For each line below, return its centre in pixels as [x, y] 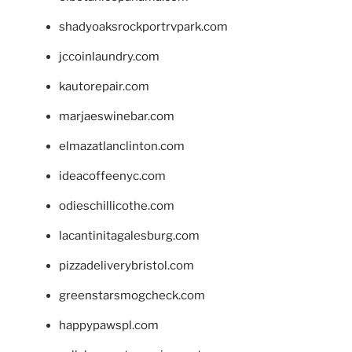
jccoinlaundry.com [109, 57]
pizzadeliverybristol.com [126, 266]
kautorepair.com [104, 87]
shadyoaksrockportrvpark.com [143, 27]
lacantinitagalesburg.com [129, 236]
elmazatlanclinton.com [122, 147]
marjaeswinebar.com [117, 117]
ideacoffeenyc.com [112, 176]
